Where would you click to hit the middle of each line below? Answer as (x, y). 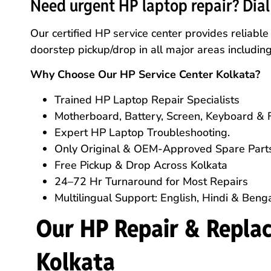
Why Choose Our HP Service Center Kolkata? (145, 75)
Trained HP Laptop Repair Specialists (147, 100)
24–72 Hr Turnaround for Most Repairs (151, 181)
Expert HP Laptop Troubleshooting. (142, 132)
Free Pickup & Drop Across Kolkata (141, 165)
